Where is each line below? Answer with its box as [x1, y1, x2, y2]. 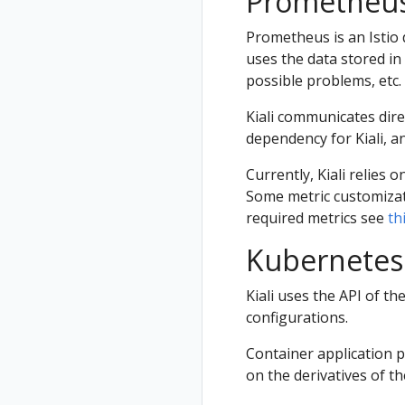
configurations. [246, 307, 348, 328]
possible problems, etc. [246, 71, 401, 91]
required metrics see [246, 208, 388, 229]
